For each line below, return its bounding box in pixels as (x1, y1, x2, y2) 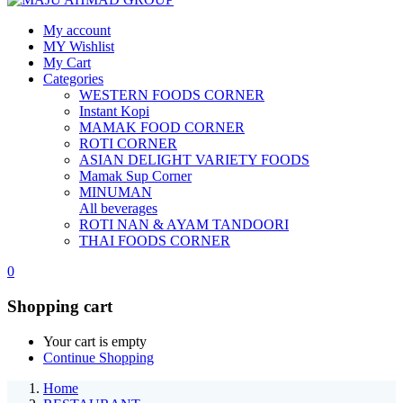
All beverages (79, 201, 157, 217)
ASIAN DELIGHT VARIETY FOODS (79, 152, 309, 168)
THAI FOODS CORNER (79, 233, 230, 249)
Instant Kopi (79, 103, 149, 120)
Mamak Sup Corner (79, 168, 192, 184)
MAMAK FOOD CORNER (79, 120, 245, 136)
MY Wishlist (43, 39, 114, 55)
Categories (43, 71, 103, 87)
